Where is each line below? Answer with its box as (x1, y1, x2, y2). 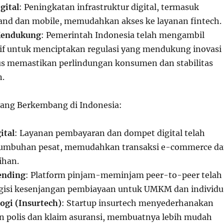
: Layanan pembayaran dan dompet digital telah (14, 128, 205, 138)
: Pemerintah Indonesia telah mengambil (40, 30, 204, 40)
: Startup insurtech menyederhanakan (61, 198, 213, 208)
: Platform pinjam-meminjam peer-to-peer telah (25, 170, 222, 180)
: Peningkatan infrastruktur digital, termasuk (18, 2, 199, 12)
